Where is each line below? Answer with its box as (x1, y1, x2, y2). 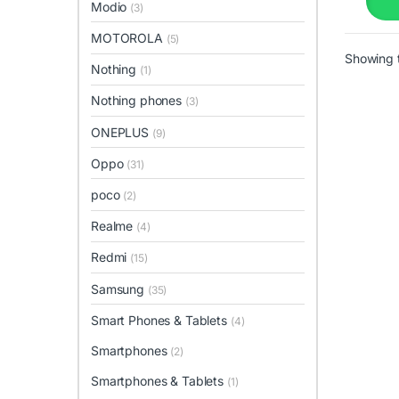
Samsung (91, 281, 148, 297)
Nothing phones (91, 93, 185, 109)
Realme (91, 218, 137, 234)
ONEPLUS (91, 124, 152, 140)
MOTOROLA (91, 30, 167, 46)
